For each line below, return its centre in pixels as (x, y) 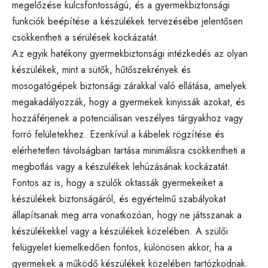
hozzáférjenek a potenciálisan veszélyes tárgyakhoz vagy (127, 118)
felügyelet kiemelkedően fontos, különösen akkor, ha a (122, 248)
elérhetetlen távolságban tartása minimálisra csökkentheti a (129, 151)
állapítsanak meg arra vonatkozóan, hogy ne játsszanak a (127, 215)
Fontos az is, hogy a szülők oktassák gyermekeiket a (118, 183)
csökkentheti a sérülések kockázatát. (86, 38)
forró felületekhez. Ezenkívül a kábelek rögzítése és (118, 135)
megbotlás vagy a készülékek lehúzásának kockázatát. (121, 167)
